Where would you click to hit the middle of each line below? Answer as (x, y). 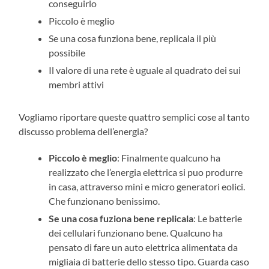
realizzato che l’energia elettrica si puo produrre (146, 172)
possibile (67, 52)
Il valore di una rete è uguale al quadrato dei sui (145, 70)
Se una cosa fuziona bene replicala (121, 218)
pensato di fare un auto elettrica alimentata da (144, 247)
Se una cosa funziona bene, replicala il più (133, 38)
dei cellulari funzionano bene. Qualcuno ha (136, 232)
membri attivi (77, 84)
